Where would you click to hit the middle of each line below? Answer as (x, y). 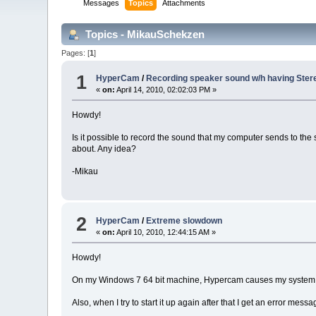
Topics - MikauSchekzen (144, 34)
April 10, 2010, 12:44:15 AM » (166, 232)
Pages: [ (76, 53)
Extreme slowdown (184, 220)
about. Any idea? (104, 149)
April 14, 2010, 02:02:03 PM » (166, 90)
